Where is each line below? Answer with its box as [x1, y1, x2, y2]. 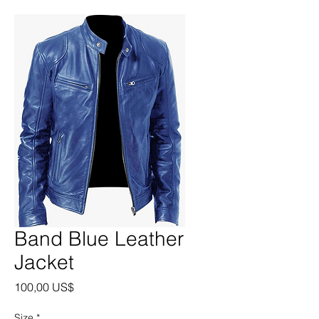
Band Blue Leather [14, 226, 184, 251]
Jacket [14, 250, 74, 274]
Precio [73, 279, 106, 293]
